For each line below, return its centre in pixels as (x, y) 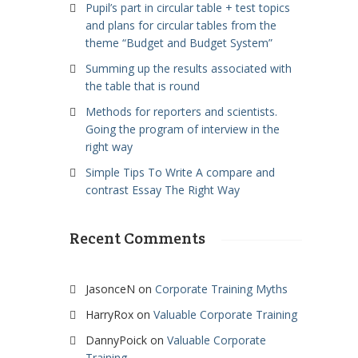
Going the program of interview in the (183, 129)
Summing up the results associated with (189, 68)
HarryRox (109, 314)
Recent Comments (137, 238)
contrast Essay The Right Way (163, 190)
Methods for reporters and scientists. (181, 111)
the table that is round (143, 86)
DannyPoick (116, 340)
